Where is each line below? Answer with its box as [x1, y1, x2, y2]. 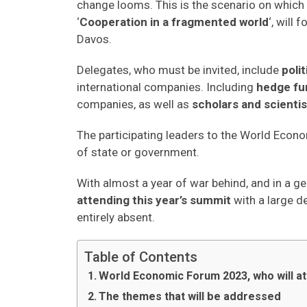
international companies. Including [77, 80, 256, 94]
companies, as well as [77, 97, 192, 111]
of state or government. [77, 145, 199, 159]
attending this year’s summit [77, 193, 234, 207]
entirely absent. [77, 210, 155, 224]
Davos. [77, 32, 112, 46]
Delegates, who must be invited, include [77, 63, 282, 77]
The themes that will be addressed [99, 290, 282, 303]
